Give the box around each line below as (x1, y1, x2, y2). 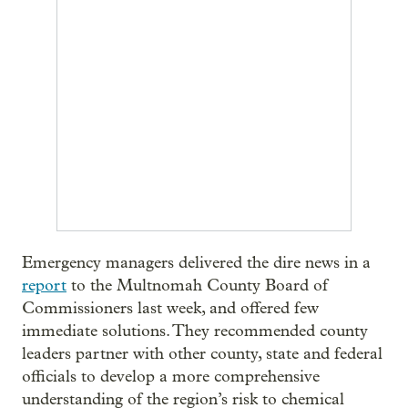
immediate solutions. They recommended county (22, 321, 368, 341)
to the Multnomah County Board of (66, 276, 328, 295)
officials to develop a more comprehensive (22, 367, 320, 386)
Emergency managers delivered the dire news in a (22, 253, 371, 272)
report (22, 276, 66, 295)
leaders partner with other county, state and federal (22, 344, 382, 363)
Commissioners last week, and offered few (22, 299, 319, 318)
